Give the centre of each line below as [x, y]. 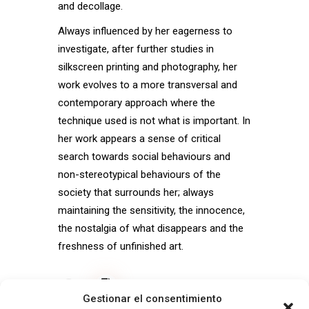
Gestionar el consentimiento [152, 299]
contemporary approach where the [137, 102]
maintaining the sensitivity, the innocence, [151, 210]
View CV [158, 286]
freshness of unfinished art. [121, 246]
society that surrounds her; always [136, 192]
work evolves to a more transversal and [148, 84]
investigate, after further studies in [136, 49]
